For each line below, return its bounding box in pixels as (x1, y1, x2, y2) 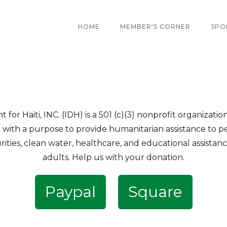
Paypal (45, 182, 96, 201)
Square (128, 182, 182, 201)
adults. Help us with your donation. (43, 153, 184, 162)
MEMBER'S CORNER (120, 23, 191, 30)
